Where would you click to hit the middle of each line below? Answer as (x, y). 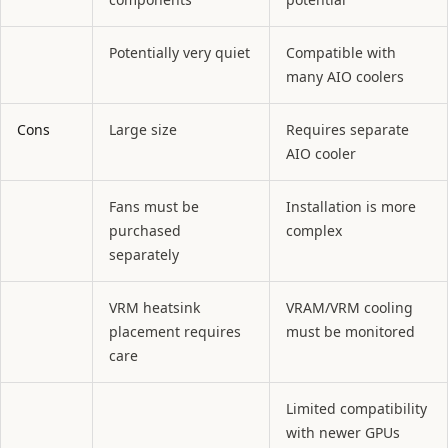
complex (314, 231)
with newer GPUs (343, 433)
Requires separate (347, 130)
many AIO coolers (345, 77)
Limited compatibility (356, 409)
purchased (145, 231)
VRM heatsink (154, 308)
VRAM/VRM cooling (349, 308)
